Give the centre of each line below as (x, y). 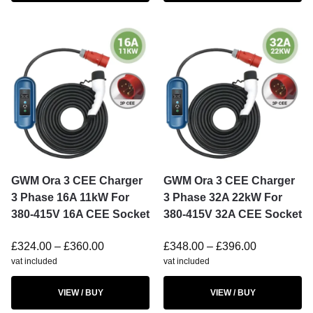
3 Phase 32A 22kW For (223, 197)
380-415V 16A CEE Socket (80, 214)
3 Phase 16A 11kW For (70, 197)
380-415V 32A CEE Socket (233, 214)
